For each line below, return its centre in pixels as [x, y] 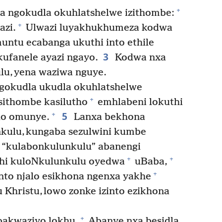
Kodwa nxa [139, 57]
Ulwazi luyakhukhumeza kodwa [98, 28]
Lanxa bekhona [108, 117]
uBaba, [150, 162]
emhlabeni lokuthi [139, 102]
